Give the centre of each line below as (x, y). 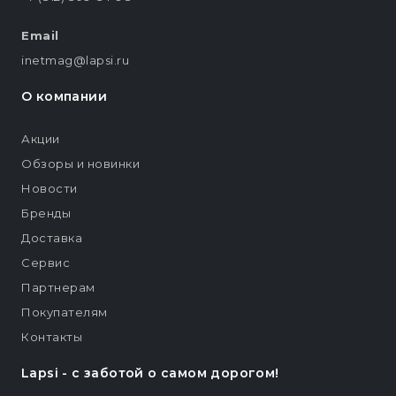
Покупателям (65, 312)
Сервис (46, 263)
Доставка (52, 238)
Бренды (46, 213)
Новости (49, 189)
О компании (64, 97)
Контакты (52, 337)
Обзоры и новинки (80, 164)
